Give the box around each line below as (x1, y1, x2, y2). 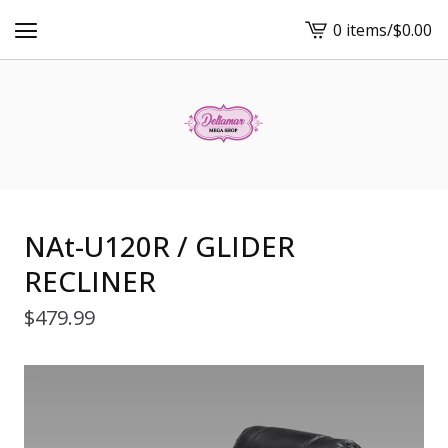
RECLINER (24, 262, 156, 300)
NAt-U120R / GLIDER (24, 227, 295, 265)
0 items (333, 18, 387, 41)
